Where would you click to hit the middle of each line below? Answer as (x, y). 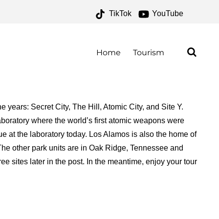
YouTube (166, 13)
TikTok (119, 13)
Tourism (148, 52)
